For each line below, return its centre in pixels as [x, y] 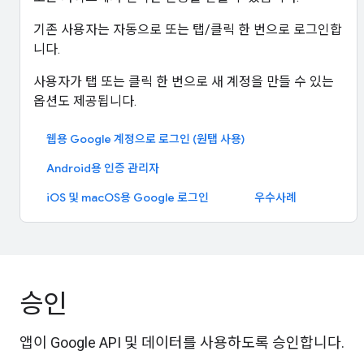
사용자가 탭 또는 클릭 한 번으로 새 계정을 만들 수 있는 [184, 82]
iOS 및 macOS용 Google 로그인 [128, 197]
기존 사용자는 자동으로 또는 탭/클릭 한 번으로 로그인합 [188, 30]
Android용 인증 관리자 [103, 168]
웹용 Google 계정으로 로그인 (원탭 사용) [145, 139]
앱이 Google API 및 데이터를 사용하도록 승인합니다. [182, 342]
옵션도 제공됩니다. [85, 101]
